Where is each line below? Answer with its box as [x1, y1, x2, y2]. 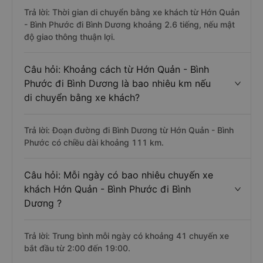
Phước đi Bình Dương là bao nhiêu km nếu [24, 77, 211, 89]
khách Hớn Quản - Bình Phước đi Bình [24, 183, 191, 195]
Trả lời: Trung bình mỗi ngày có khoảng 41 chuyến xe [24, 231, 229, 241]
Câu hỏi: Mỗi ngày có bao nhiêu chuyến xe [24, 169, 213, 181]
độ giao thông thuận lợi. [24, 32, 115, 42]
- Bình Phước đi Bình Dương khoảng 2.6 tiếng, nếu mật [24, 19, 235, 29]
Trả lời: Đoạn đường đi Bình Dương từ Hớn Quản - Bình [24, 125, 234, 135]
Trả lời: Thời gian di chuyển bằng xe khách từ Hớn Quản [24, 7, 240, 17]
